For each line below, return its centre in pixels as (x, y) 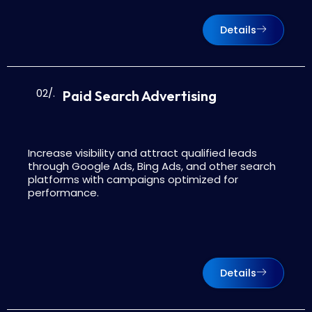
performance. (63, 192)
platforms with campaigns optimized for (133, 179)
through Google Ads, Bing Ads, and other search (152, 166)
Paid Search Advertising (140, 95)
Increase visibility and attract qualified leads (142, 153)
